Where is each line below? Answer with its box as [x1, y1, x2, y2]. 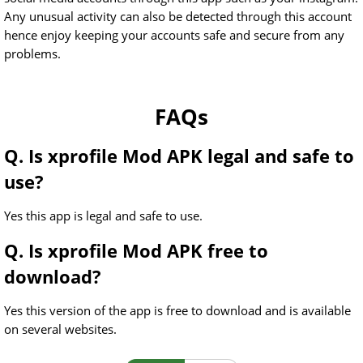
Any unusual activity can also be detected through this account [4, 8, 352, 25]
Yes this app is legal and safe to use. [4, 207, 203, 224]
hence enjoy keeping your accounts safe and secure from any [4, 27, 344, 44]
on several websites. [4, 321, 117, 338]
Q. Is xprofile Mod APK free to [4, 238, 268, 263]
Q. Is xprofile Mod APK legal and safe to [4, 143, 354, 169]
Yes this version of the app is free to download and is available [4, 302, 351, 319]
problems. [4, 45, 61, 62]
